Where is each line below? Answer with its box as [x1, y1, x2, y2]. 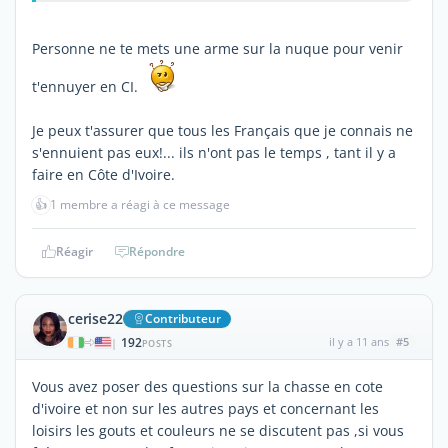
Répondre [129, 242, 185, 260]
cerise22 [68, 308, 123, 328]
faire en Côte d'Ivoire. [32, 164, 175, 184]
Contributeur [145, 309, 222, 327]
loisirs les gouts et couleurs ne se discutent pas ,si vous [32, 420, 404, 440]
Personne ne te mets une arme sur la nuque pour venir [32, 38, 403, 58]
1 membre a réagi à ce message [50, 195, 230, 213]
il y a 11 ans [328, 333, 389, 349]
